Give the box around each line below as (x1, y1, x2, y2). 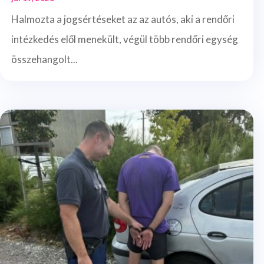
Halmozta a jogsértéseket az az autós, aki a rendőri (11, 12, 235, 25)
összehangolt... (11, 52, 78, 65)
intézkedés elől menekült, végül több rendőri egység (11, 32, 238, 45)
